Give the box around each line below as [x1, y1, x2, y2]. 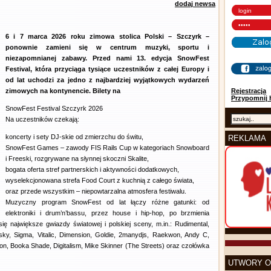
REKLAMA [228, 134, 266, 143]
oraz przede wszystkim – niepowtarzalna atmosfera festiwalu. [5, 188, 186, 195]
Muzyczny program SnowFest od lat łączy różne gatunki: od [5, 198, 209, 206]
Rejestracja [231, 87, 266, 94]
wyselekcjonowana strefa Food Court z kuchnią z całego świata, [5, 177, 194, 184]
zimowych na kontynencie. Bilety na [5, 87, 120, 94]
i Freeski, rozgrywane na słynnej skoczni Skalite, [5, 155, 149, 162]
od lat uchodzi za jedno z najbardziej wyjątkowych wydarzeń [5, 76, 209, 83]
